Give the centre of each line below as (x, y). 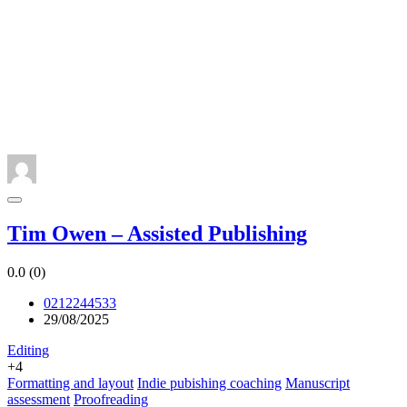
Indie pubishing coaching (209, 383)
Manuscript (318, 383)
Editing (28, 351)
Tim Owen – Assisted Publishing (157, 234)
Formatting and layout (70, 383)
